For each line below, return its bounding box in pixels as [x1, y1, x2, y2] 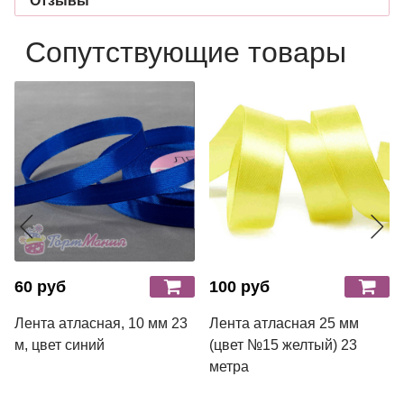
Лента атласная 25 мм [209, 315, 359, 331]
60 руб [14, 277, 66, 296]
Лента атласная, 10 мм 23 [14, 315, 188, 331]
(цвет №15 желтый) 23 [209, 336, 357, 353]
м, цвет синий [14, 336, 105, 353]
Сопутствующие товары [25, 35, 346, 69]
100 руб [209, 277, 270, 296]
